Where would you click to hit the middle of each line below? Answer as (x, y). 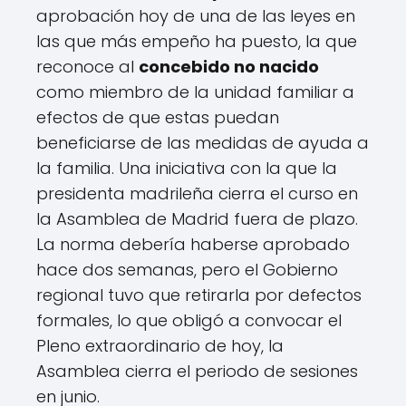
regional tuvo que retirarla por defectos (199, 295)
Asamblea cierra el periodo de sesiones (197, 372)
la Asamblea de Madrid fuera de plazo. (197, 219)
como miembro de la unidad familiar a (195, 92)
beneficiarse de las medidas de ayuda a (203, 143)
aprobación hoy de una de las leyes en (196, 16)
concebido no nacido (229, 67)
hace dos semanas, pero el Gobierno (187, 270)
